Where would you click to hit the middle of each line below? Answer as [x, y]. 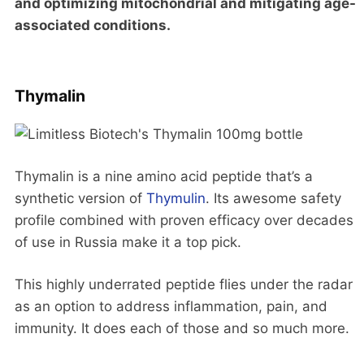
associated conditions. [93, 25]
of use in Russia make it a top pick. [128, 242]
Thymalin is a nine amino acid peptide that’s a [164, 176]
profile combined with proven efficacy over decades [184, 220]
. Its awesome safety [273, 198]
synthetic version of [80, 198]
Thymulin [176, 198]
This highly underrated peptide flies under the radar [184, 285]
